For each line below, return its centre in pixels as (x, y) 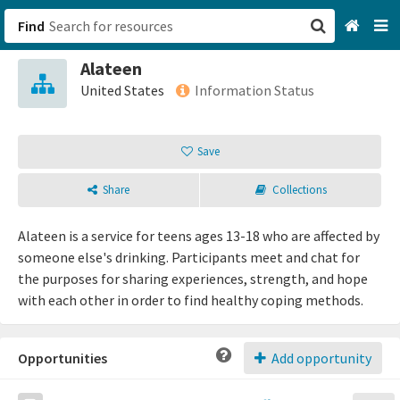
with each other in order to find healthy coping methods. (191, 300)
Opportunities (62, 358)
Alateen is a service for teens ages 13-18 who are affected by (199, 236)
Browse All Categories (277, 118)
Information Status (254, 90)
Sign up (232, 170)
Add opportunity (320, 358)
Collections (299, 190)
